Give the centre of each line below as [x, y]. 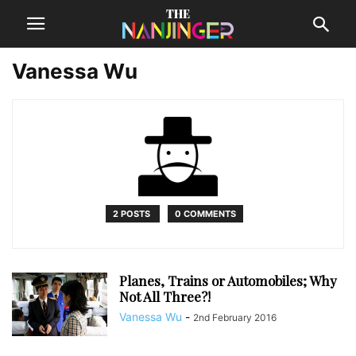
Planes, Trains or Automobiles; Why [228, 281]
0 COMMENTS [205, 214]
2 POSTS [132, 214]
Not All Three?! [165, 296]
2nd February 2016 [235, 317]
